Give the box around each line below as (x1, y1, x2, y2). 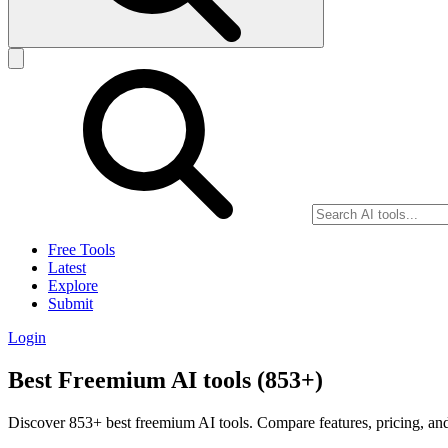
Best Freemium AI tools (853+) (8, 367, 323, 394)
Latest (48, 259, 86, 277)
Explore (48, 277, 98, 295)
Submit (48, 295, 93, 313)
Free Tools (48, 241, 115, 259)
